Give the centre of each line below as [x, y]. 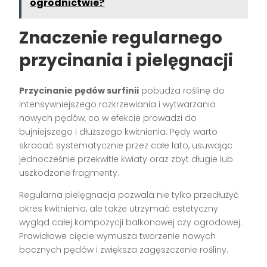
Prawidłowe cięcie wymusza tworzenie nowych [118, 236]
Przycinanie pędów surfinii [79, 91]
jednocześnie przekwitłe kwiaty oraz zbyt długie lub [126, 159]
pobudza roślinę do [182, 91]
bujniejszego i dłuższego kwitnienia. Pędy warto [119, 132]
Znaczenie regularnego [121, 38]
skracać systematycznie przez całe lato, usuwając [126, 146]
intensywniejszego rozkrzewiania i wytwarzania [118, 105]
